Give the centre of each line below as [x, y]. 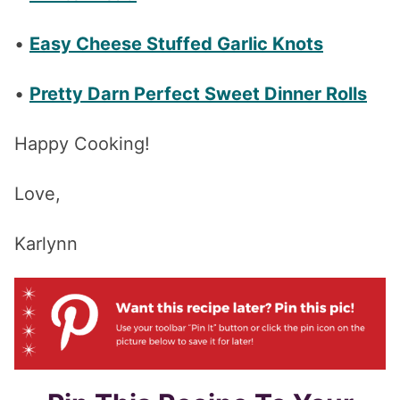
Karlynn [46, 244]
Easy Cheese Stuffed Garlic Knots [176, 44]
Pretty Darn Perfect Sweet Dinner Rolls [198, 94]
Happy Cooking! [82, 144]
